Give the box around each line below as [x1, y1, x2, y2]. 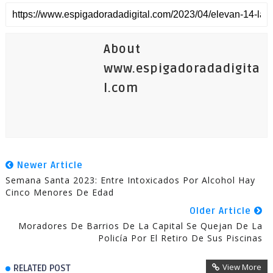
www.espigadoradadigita [103, 62, 260, 77]
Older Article [190, 205, 255, 217]
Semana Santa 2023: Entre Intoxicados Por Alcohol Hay [5, 174, 255, 186]
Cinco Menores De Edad [5, 186, 114, 199]
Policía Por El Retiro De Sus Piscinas [98, 232, 263, 244]
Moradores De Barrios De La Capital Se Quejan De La [18, 220, 263, 232]
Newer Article [13, 160, 83, 171]
